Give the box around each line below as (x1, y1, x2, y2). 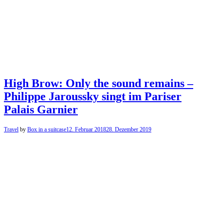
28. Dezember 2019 (106, 126, 151, 133)
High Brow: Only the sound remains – (4, 77, 193, 90)
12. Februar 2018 (66, 126, 106, 133)
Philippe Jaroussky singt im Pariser (4, 90, 182, 103)
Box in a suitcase (27, 126, 66, 133)
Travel (4, 126, 18, 133)
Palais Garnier (4, 103, 78, 116)
